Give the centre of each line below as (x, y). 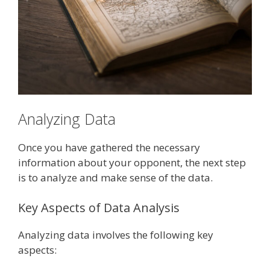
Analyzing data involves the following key (116, 234)
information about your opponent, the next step (132, 163)
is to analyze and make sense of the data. (115, 178)
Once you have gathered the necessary (109, 148)
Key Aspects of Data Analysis (99, 207)
